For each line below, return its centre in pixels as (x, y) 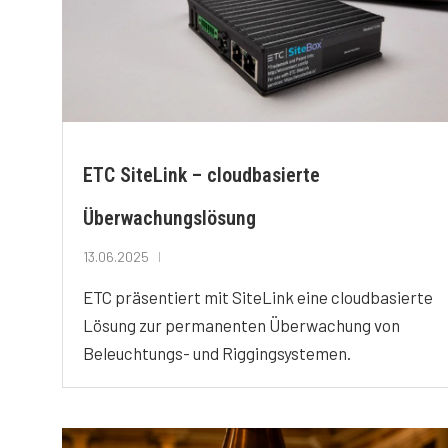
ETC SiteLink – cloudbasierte (201, 174)
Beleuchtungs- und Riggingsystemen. (217, 352)
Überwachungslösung (169, 217)
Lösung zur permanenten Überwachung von (241, 324)
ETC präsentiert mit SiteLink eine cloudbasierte (258, 296)
